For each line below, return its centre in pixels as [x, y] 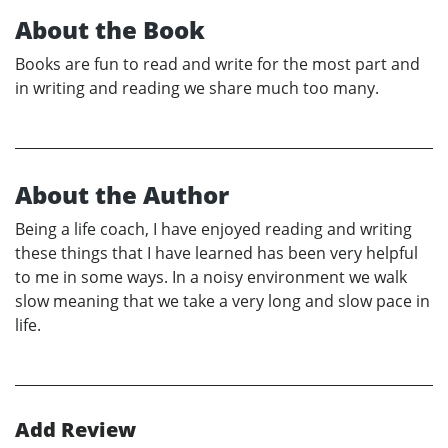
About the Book [110, 30]
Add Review [75, 430]
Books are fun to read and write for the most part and [217, 64]
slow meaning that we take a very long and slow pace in [222, 301]
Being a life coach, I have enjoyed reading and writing [213, 229]
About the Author [122, 195]
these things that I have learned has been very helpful [216, 253]
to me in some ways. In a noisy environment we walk [211, 277]
